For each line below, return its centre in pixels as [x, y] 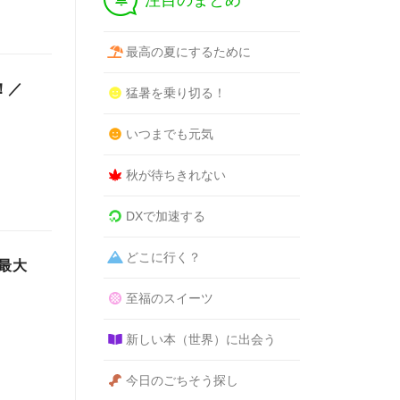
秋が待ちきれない [175, 175]
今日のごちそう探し [182, 380]
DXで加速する [165, 216]
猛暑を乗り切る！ [175, 93]
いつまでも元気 [169, 134]
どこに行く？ [163, 257]
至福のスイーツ [169, 298]
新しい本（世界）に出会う [200, 339]
